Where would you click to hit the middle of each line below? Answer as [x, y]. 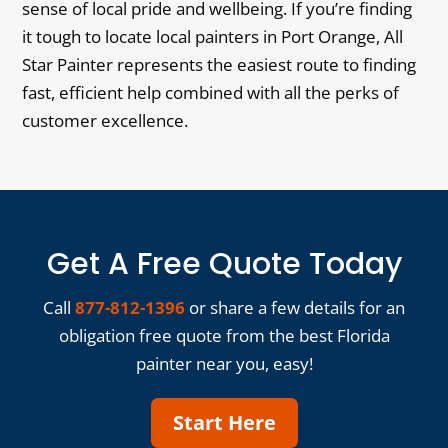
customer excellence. [105, 120]
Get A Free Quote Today [224, 264]
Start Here [224, 422]
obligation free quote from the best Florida [224, 335]
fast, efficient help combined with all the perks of [211, 92]
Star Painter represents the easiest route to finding [219, 64]
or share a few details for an [295, 307]
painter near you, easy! [224, 363]
